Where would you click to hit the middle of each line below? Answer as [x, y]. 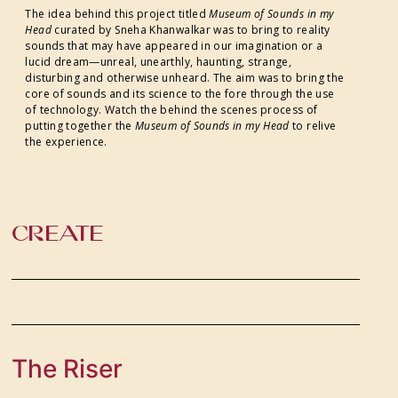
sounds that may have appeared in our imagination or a [174, 45]
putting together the [80, 125]
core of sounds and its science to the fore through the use [180, 93]
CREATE [58, 233]
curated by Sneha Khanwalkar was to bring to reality [191, 29]
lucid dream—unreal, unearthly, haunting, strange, [159, 61]
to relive [313, 125]
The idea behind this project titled [117, 13]
